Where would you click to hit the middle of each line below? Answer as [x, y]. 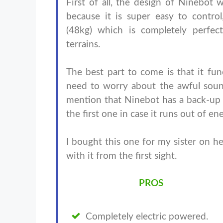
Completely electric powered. [147, 217]
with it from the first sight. [123, 156]
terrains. [84, 45]
